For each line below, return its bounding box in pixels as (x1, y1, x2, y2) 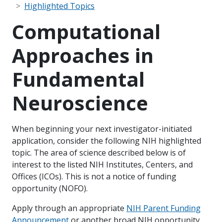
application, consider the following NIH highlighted (12, 135, 201, 146)
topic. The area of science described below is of (12, 147, 186, 158)
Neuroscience (12, 89, 148, 116)
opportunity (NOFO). (12, 182, 88, 194)
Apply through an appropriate (12, 202, 126, 214)
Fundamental (12, 65, 145, 93)
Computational (12, 17, 161, 45)
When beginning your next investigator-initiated (12, 123, 192, 134)
